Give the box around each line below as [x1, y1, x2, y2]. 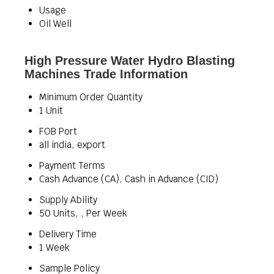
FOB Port [39, 125, 77, 137]
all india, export [39, 139, 105, 150]
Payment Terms [39, 160, 105, 171]
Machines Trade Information [24, 67, 188, 81]
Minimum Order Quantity [39, 91, 143, 103]
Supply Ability [39, 194, 97, 206]
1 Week [39, 242, 70, 253]
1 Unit [39, 105, 63, 116]
